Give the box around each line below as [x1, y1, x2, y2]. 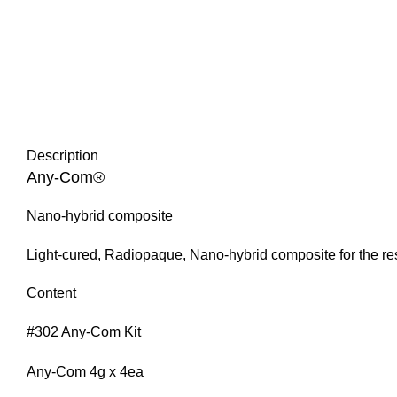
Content [27, 285, 76, 301]
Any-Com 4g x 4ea [27, 364, 144, 380]
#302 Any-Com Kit [27, 324, 141, 340]
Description [27, 148, 98, 164]
